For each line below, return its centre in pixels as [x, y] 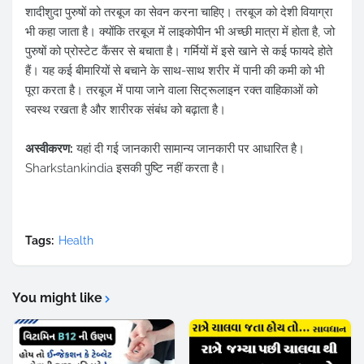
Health [76, 241]
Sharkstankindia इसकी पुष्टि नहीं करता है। [126, 169]
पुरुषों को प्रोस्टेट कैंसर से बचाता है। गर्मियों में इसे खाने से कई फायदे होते [179, 52]
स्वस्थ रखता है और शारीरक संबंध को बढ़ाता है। [126, 110]
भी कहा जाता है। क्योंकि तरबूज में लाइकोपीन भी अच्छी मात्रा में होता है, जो [180, 32]
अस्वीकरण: [49, 149]
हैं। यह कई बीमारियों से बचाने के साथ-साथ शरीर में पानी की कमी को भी [175, 71]
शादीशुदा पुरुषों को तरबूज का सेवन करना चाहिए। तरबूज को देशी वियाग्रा [179, 13]
